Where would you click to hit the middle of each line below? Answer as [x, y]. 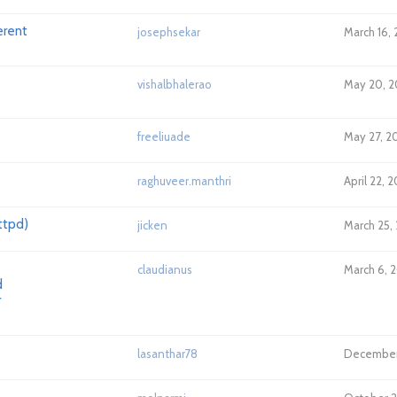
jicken [152, 225]
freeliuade [164, 136]
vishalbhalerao [175, 84]
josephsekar [169, 32]
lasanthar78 [167, 354]
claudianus [165, 269]
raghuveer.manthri [184, 181]
